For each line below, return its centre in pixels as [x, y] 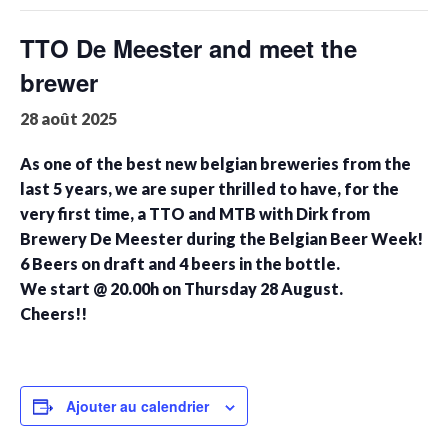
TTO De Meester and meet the [188, 48]
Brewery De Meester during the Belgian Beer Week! [221, 238]
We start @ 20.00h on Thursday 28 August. [181, 288]
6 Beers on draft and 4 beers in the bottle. [180, 263]
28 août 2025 [68, 118]
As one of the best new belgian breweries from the [215, 163]
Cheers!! [53, 313]
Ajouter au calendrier [137, 406]
